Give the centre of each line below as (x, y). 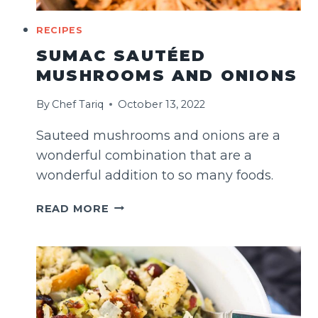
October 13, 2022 (162, 104)
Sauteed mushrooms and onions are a (158, 135)
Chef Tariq (78, 104)
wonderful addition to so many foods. (155, 175)
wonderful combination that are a (144, 155)
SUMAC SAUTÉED (121, 56)
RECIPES (60, 30)
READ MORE (73, 208)
